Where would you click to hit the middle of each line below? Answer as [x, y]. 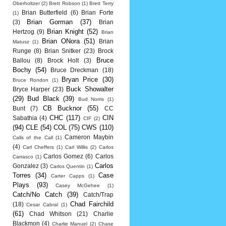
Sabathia [25, 118]
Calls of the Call [33, 137]
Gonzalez [25, 166]
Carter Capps [67, 176]
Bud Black [43, 99]
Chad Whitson [50, 214]
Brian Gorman [50, 22]
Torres [21, 175]
